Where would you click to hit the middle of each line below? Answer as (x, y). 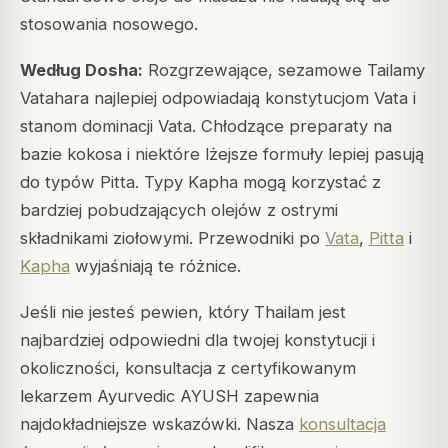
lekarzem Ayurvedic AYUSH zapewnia (169, 395)
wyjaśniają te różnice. (155, 265)
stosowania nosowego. (109, 23)
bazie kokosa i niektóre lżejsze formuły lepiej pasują (222, 153)
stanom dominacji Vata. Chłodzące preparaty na (206, 125)
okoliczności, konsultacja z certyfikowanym (188, 367)
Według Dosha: (81, 69)
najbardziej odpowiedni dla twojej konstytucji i (197, 339)
